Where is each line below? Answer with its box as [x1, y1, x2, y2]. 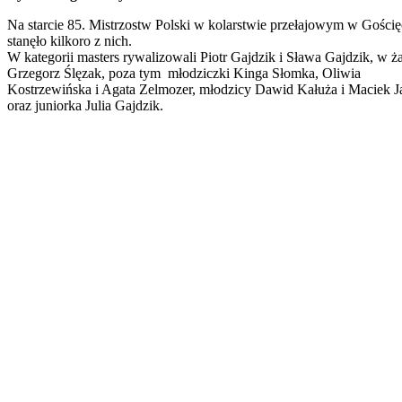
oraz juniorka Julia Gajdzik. [7, 97, 163, 113]
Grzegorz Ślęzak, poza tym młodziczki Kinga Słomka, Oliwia [7, 65, 361, 81]
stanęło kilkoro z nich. [7, 32, 132, 48]
